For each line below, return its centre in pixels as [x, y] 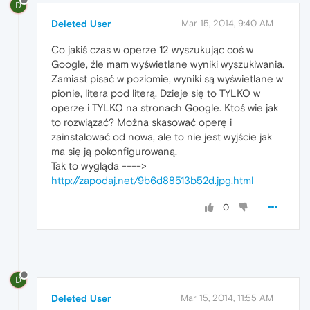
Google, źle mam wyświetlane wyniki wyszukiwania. [168, 64]
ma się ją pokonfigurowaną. [114, 151]
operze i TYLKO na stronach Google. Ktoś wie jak [165, 107]
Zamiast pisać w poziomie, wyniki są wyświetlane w [167, 78]
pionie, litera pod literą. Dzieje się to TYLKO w [156, 93]
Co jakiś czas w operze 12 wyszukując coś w [152, 49]
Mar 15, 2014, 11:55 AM [227, 298]
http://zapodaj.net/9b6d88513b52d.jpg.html [152, 180]
